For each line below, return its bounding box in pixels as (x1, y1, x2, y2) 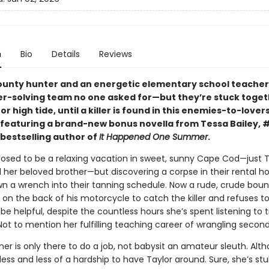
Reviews (98, 48, 132, 60)
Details (51, 48, 80, 60)
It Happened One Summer (98, 131, 208, 143)
